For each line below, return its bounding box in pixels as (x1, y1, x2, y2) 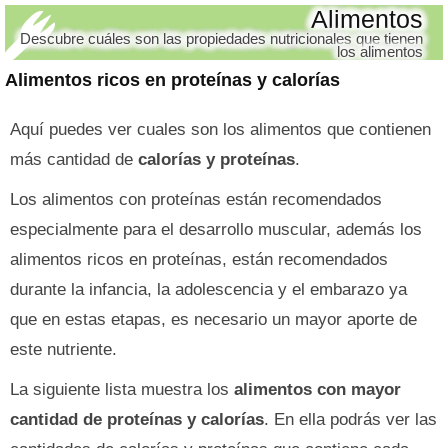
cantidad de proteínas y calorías (10, 410, 264, 429)
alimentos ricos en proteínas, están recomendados (10, 250, 388, 269)
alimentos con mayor (234, 380, 401, 399)
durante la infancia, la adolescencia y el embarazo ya (10, 280, 407, 299)
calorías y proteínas (138, 150, 295, 169)
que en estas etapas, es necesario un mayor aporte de (10, 310, 417, 329)
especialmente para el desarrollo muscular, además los (10, 220, 422, 239)
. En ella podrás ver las (264, 410, 437, 429)
